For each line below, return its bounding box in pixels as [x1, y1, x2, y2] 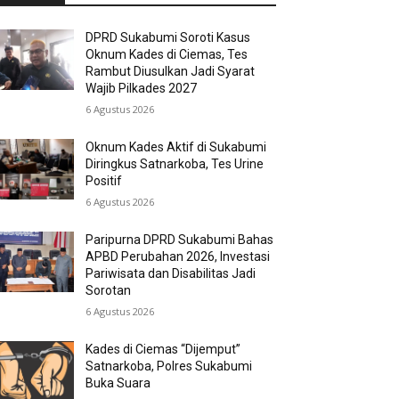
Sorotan [85, 283, 132, 298]
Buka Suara [85, 376, 151, 391]
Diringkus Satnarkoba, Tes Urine [85, 157, 265, 172]
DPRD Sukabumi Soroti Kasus [85, 30, 251, 45]
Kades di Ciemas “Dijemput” [85, 342, 241, 357]
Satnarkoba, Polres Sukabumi [85, 359, 253, 374]
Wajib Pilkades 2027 [85, 81, 198, 96]
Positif [85, 174, 123, 189]
